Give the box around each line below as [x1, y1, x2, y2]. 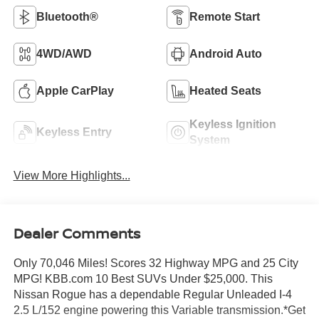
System [189, 133, 230, 146]
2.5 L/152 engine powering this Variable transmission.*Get [13, 304, 305, 317]
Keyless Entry [36, 125, 112, 138]
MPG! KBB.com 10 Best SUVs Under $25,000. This [13, 273, 273, 286]
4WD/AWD [36, 47, 92, 60]
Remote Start [189, 10, 260, 23]
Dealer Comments [13, 224, 140, 244]
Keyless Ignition [189, 117, 276, 130]
